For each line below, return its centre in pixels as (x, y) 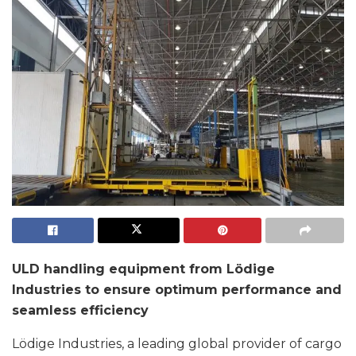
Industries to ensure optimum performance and (177, 289)
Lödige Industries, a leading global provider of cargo (177, 343)
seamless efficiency (80, 310)
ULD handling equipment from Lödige (143, 269)
